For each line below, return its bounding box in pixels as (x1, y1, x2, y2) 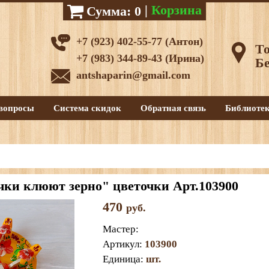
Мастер (102, 223, 136, 235)
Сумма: (86, 3, 131, 19)
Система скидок (53, 103, 121, 113)
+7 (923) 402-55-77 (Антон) (76, 35, 203, 47)
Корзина (151, 2, 202, 18)
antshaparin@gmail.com (76, 69, 190, 81)
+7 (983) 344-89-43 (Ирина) (76, 52, 204, 64)
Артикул (102, 238, 139, 250)
